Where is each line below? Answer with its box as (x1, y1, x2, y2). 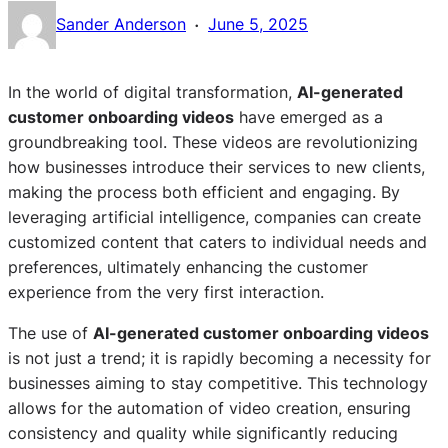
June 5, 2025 (208, 14, 308, 35)
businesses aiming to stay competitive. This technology (8, 372, 428, 393)
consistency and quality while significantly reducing (8, 422, 398, 443)
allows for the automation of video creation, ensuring (8, 397, 411, 418)
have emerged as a (234, 106, 383, 127)
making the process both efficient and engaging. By (8, 181, 400, 202)
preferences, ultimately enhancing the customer (8, 256, 368, 277)
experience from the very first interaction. (8, 281, 324, 302)
